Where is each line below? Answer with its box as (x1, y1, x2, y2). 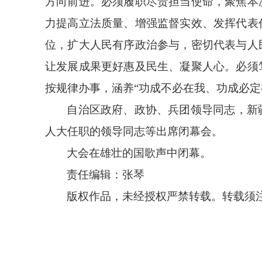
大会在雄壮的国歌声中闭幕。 (67, 147, 212, 159)
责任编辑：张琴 (67, 168, 145, 181)
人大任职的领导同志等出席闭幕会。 (45, 125, 223, 137)
